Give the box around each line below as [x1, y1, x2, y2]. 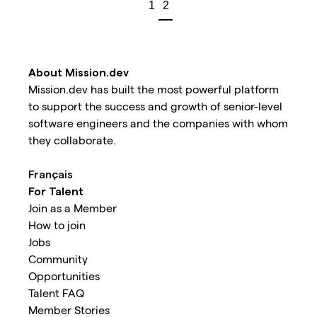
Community [28, 251, 88, 265]
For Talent [28, 183, 83, 197]
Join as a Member [28, 200, 117, 214]
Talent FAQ [28, 285, 84, 299]
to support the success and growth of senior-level [28, 98, 282, 113]
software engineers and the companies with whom [28, 115, 288, 129]
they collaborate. [28, 132, 116, 146]
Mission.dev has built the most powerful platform [28, 81, 279, 96]
